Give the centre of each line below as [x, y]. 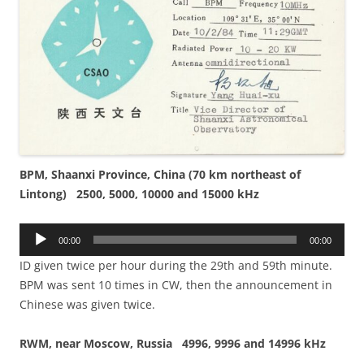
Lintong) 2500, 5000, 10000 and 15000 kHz [139, 194]
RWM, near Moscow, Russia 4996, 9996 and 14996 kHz [173, 344]
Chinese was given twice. [87, 305]
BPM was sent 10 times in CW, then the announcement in [176, 285]
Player [35, 252]
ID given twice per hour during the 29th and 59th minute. [178, 266]
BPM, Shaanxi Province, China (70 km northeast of [160, 175]
